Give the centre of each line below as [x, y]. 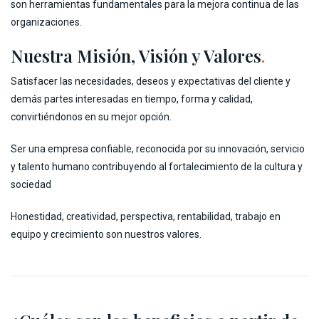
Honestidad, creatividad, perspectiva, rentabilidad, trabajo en [146, 216]
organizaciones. [46, 22]
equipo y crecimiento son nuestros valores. [106, 234]
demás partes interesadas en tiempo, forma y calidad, [132, 99]
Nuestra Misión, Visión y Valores [136, 56]
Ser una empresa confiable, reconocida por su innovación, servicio [158, 149]
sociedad [31, 184]
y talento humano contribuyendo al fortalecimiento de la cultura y [157, 167]
